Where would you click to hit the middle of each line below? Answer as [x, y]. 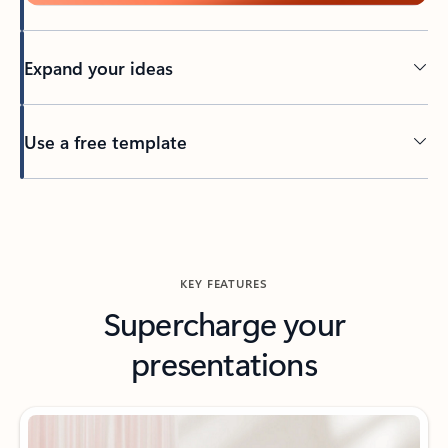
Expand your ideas [98, 67]
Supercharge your [224, 323]
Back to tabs [59, 189]
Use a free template [105, 141]
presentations [224, 363]
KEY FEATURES [224, 283]
